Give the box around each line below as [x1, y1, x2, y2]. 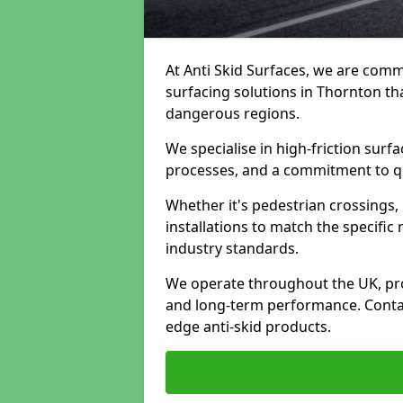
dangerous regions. [166, 103, 300, 123]
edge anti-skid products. [166, 317, 331, 336]
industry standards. [166, 238, 299, 258]
